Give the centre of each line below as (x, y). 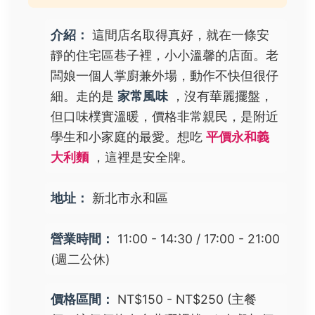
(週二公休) (80, 259)
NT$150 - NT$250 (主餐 (185, 300)
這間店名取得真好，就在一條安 (179, 34)
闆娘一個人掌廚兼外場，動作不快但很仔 (165, 75)
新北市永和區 (128, 198)
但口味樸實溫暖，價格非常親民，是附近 (165, 116)
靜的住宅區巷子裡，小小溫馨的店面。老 (165, 55)
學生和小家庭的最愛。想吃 (128, 136)
